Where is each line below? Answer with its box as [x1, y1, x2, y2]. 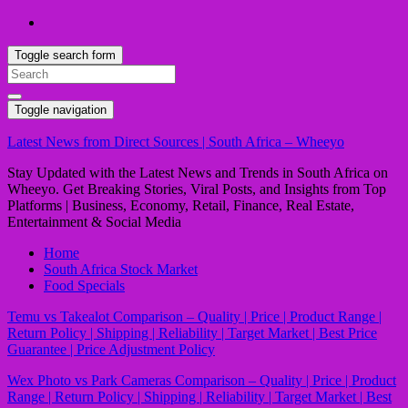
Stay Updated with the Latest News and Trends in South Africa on [7, 165, 388, 180]
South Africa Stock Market [44, 261, 198, 277]
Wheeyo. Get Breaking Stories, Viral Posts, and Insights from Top [7, 181, 386, 197]
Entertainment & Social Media [7, 214, 181, 229]
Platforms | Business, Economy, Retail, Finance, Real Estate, [7, 198, 354, 213]
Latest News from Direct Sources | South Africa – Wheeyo [7, 134, 344, 149]
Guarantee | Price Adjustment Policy [7, 342, 215, 357]
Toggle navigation [15, 103, 107, 117]
